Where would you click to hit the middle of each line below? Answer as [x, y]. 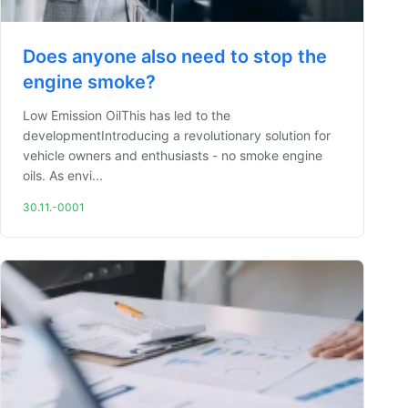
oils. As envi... [63, 175]
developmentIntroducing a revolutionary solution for [177, 135]
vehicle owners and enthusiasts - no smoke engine [173, 155]
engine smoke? [89, 82]
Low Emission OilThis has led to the [127, 115]
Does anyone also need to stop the [175, 56]
